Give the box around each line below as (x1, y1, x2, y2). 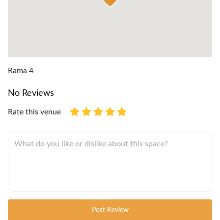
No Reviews (8, 88, 54, 98)
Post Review (91, 206, 129, 214)
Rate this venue (8, 108, 61, 116)
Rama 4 (8, 66, 33, 75)
